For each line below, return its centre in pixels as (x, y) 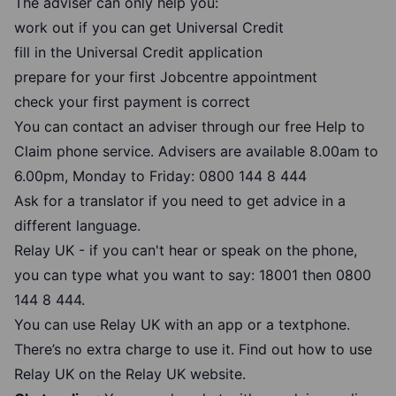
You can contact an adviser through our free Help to (190, 127)
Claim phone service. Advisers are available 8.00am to (196, 152)
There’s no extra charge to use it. (126, 350)
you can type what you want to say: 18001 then (175, 275)
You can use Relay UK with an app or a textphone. (182, 325)
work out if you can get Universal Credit (149, 28)
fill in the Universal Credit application (141, 53)
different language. (80, 226)
